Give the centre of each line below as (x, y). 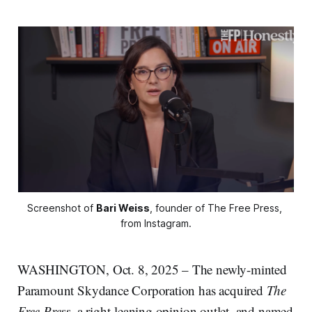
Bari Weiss (123, 208)
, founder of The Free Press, (216, 208)
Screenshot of (62, 208)
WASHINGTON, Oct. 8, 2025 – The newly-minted (152, 269)
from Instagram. (156, 223)
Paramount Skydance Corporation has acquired (142, 290)
